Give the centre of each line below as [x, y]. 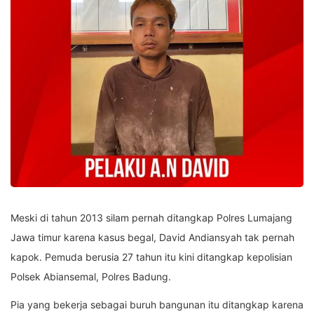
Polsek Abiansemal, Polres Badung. [91, 276]
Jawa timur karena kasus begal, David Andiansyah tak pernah [152, 237]
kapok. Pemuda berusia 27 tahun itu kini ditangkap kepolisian [151, 257]
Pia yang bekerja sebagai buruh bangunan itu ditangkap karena [157, 304]
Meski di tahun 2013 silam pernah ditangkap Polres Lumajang [151, 217]
